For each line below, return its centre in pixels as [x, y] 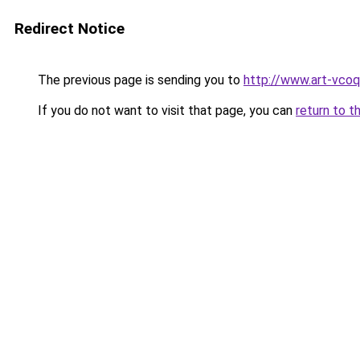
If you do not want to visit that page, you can [165, 110]
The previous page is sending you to [139, 80]
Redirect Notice [70, 29]
